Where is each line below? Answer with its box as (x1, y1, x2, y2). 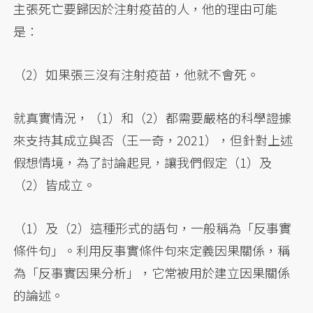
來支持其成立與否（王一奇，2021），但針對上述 (13, 131, 293, 150)
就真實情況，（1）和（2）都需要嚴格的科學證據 (13, 108, 292, 127)
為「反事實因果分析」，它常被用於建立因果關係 (13, 263, 291, 282)
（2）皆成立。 (13, 175, 96, 194)
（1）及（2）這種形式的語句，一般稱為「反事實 (13, 219, 292, 238)
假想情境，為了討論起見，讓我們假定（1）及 (13, 153, 272, 172)
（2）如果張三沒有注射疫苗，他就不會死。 (13, 65, 260, 84)
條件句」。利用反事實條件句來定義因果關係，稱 (13, 241, 291, 260)
